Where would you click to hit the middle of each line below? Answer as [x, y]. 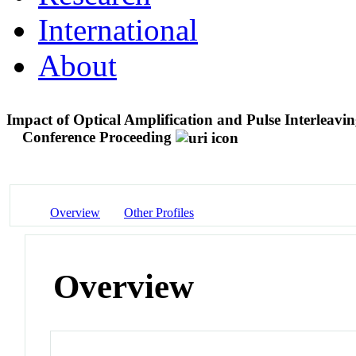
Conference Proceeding [97, 137]
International [118, 29]
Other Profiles [159, 212]
